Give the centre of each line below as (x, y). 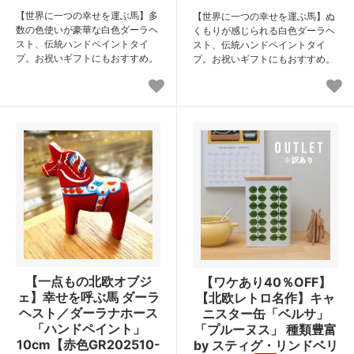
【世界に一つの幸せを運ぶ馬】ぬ (264, 17)
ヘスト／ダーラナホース (88, 313)
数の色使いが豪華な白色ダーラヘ (87, 30)
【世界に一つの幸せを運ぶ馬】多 (87, 16)
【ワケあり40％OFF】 (265, 282)
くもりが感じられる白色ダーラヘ (264, 31)
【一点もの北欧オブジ (88, 282)
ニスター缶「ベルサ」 (265, 314)
